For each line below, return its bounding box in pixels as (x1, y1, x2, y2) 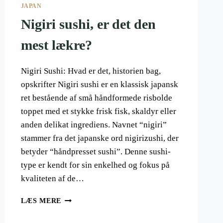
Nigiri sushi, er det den (20, 16, 156, 32)
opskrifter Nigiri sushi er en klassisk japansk (20, 80, 178, 90)
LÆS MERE (20, 197, 62, 205)
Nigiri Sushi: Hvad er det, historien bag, (20, 66, 161, 76)
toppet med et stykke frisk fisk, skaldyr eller (20, 107, 176, 116)
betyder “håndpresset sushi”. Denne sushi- (20, 147, 171, 157)
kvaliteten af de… (20, 174, 84, 184)
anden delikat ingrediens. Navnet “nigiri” (20, 120, 167, 130)
